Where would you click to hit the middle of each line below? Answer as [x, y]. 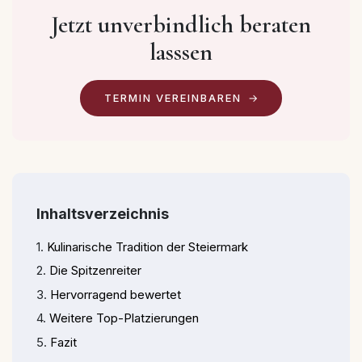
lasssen [181, 52]
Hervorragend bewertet [116, 294]
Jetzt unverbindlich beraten [181, 24]
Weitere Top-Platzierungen [124, 318]
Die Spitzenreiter [95, 271]
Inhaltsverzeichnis [103, 213]
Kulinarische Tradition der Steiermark [147, 246]
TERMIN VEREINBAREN [173, 97]
